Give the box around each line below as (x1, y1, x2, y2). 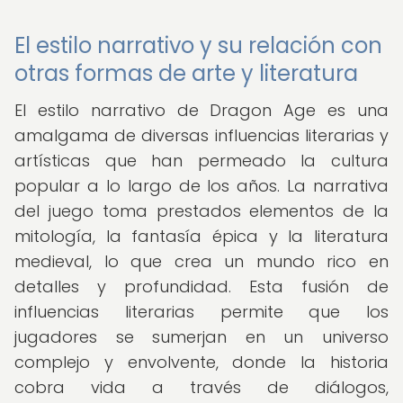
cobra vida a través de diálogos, (14, 376, 389, 399)
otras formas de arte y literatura (14, 58, 358, 88)
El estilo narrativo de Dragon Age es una (14, 99, 389, 121)
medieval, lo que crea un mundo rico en (14, 250, 389, 273)
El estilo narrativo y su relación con (14, 31, 382, 60)
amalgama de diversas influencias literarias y (14, 124, 389, 147)
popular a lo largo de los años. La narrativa (14, 175, 389, 197)
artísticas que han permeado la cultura (14, 149, 389, 172)
